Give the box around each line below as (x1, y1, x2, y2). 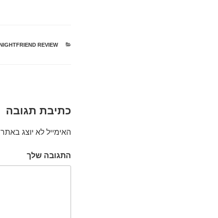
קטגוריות (36, 42, 58, 48)
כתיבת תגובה (6, 105, 71, 117)
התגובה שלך (27, 151, 71, 160)
